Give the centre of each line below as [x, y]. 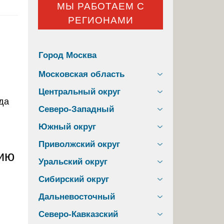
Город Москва [67, 55]
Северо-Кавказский [78, 214]
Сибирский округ [74, 179]
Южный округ [67, 126]
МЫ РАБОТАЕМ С [100, 6]
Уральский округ [73, 161]
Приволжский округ [79, 144]
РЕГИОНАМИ [100, 20]
